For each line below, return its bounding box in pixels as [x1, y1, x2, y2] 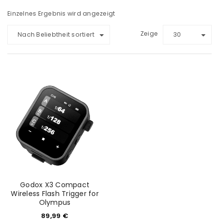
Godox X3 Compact [20, 180, 89, 190]
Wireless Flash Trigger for [11, 189, 99, 198]
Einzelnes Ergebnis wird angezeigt [7, 9, 115, 18]
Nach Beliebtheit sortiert [18, 30, 95, 39]
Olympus [39, 197, 71, 207]
